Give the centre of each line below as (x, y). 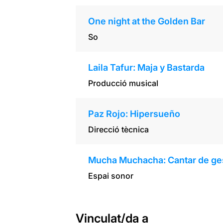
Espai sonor (111, 175)
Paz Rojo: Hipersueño (134, 113)
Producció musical (123, 83)
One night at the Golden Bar (146, 21)
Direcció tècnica (118, 129)
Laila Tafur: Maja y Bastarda (146, 67)
